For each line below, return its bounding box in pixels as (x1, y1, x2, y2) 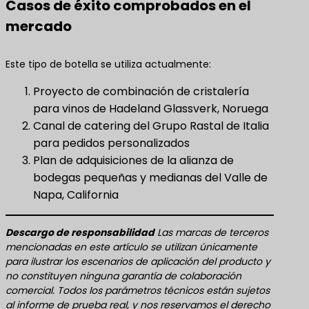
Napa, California (33, 186, 119, 203)
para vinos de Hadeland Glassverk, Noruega (33, 100, 268, 117)
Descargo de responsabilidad (6, 225, 154, 239)
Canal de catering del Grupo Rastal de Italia (33, 117, 269, 134)
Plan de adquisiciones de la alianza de (33, 152, 234, 168)
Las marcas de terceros (154, 225, 268, 239)
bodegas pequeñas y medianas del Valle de (33, 169, 268, 186)
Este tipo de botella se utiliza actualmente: (6, 57, 211, 71)
